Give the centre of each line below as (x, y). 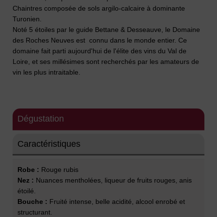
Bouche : (33, 201)
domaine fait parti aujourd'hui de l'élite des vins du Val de (100, 51)
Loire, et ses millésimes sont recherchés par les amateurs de (106, 61)
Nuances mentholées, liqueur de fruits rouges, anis (113, 180)
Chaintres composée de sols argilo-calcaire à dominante (99, 8)
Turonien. (27, 19)
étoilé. (27, 191)
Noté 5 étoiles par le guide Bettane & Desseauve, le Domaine (107, 29)
